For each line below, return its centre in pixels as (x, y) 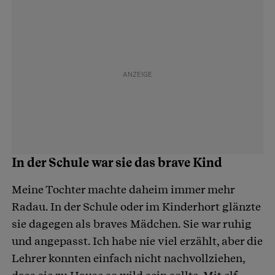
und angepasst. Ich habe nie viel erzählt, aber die (137, 241)
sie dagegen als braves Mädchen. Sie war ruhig (132, 223)
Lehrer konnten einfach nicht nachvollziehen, (128, 258)
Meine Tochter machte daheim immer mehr (123, 189)
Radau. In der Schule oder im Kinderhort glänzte (136, 206)
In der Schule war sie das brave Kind (117, 162)
